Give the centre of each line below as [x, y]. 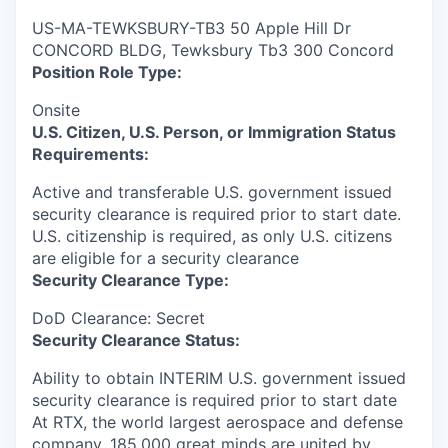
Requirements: [90, 154]
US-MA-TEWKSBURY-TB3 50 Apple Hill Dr [191, 28]
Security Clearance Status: [136, 340]
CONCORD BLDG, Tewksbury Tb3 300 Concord [213, 50]
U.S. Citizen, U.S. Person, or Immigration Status [214, 132]
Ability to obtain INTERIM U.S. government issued [219, 378]
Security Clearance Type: [130, 280]
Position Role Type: [107, 72]
